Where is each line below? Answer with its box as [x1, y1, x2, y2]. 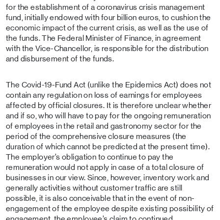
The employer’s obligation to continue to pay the [6, 153, 174, 161]
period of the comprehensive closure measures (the [6, 132, 187, 140]
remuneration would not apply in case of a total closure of [6, 163, 204, 171]
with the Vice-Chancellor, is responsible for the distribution [6, 44, 209, 53]
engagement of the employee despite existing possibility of [6, 204, 214, 213]
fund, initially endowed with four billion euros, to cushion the [6, 13, 211, 22]
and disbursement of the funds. [6, 55, 114, 63]
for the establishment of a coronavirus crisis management [6, 3, 205, 11]
